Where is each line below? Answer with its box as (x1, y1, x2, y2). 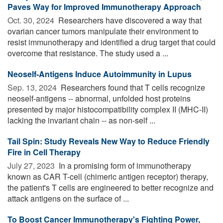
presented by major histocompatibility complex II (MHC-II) (7, 103, 208, 115)
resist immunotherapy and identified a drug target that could (7, 36, 216, 48)
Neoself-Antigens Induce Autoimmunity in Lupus (7, 68, 192, 80)
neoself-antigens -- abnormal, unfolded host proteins (7, 92, 191, 104)
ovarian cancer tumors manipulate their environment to (7, 25, 199, 37)
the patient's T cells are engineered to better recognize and (7, 181, 214, 193)
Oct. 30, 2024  (7, 14, 56, 26)
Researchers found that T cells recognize (59, 81, 205, 93)
